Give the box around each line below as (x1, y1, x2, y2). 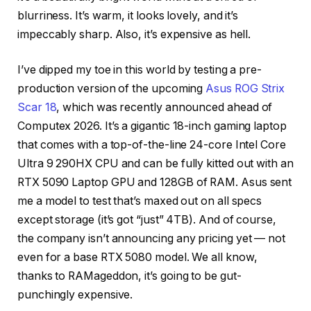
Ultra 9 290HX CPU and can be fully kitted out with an (17, 157, 294, 171)
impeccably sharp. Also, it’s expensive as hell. (17, 27, 251, 41)
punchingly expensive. (17, 288, 133, 302)
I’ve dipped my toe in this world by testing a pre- (17, 63, 262, 77)
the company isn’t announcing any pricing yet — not (17, 232, 286, 246)
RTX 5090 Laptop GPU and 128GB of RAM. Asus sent (17, 176, 292, 190)
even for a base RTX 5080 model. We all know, (17, 251, 258, 264)
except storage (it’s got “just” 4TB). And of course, (17, 213, 276, 227)
